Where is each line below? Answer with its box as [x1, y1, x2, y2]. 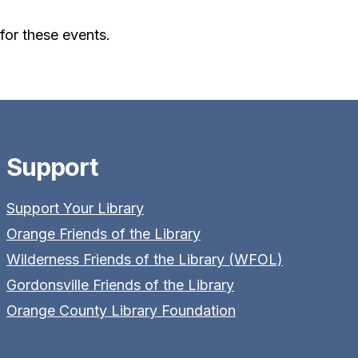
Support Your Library [6, 199, 144, 217]
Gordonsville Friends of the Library [6, 276, 234, 293]
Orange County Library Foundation [6, 301, 236, 319]
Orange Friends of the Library [6, 225, 201, 242]
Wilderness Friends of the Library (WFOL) [6, 250, 283, 268]
